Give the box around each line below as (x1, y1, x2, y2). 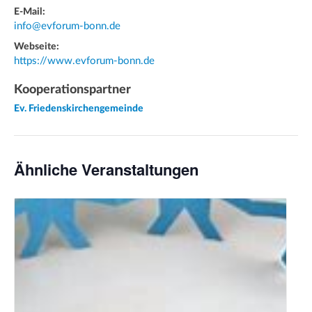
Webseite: (14, 42, 59, 52)
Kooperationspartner (14, 84, 131, 97)
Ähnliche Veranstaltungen (14, 158, 198, 181)
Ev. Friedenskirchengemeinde (14, 104, 143, 114)
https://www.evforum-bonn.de (14, 56, 155, 67)
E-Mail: (14, 7, 45, 17)
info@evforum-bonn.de (14, 21, 120, 32)
